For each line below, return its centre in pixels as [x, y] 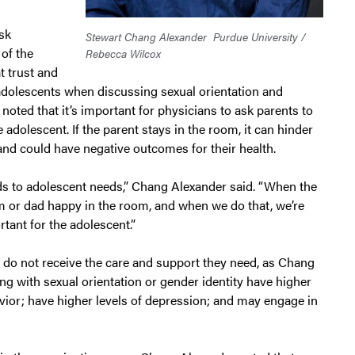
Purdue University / [259, 37]
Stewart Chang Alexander [146, 37]
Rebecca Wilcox [123, 53]
